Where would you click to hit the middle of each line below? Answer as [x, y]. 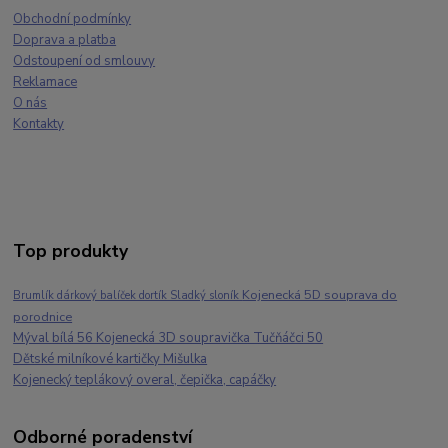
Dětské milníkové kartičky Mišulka [110, 359]
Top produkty [71, 251]
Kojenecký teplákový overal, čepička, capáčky [145, 380]
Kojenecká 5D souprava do [320, 295]
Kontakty [39, 124]
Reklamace [45, 82]
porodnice [43, 317]
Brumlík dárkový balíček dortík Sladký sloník [128, 296]
